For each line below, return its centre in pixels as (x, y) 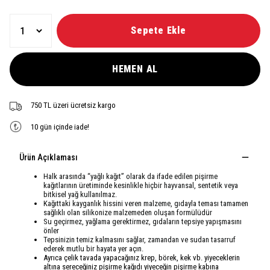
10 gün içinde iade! (60, 127)
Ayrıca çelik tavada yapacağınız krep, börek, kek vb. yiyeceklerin (142, 258)
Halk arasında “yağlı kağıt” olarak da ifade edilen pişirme (130, 176)
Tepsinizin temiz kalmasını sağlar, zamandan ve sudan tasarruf (140, 240)
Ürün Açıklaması (49, 157)
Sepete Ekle (159, 30)
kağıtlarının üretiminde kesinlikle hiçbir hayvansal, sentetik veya (141, 185)
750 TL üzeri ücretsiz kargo (73, 105)
